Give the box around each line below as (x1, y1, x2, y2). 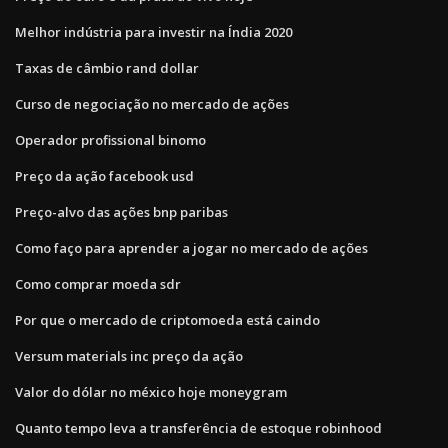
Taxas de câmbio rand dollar (15, 58, 199, 77)
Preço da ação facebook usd (15, 166, 194, 185)
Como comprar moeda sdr (15, 274, 181, 293)
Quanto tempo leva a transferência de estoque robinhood (15, 418, 382, 437)
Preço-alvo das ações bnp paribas (15, 202, 228, 221)
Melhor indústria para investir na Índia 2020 (15, 22, 292, 41)
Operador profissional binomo (15, 130, 206, 149)
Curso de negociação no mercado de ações (15, 94, 289, 113)
